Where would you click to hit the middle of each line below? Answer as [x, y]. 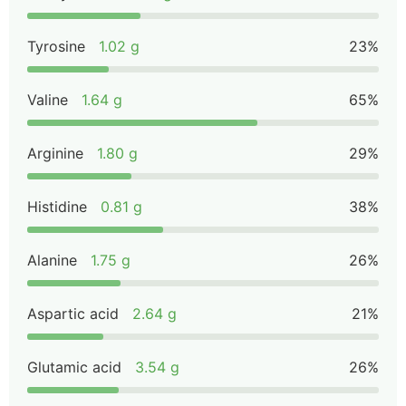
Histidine [57, 207]
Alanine [52, 260]
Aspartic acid [73, 314]
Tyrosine [56, 46]
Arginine [55, 153]
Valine [48, 100]
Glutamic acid [74, 367]
